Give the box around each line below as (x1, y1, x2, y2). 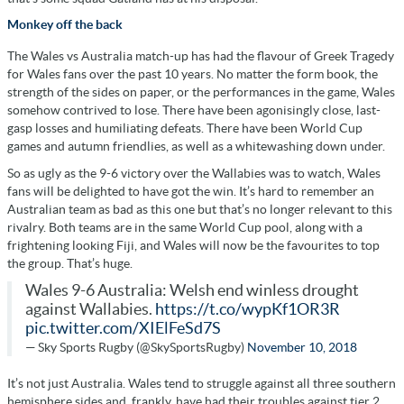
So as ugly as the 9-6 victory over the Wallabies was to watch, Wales (7, 165, 381, 180)
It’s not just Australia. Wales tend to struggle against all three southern (7, 375, 396, 390)
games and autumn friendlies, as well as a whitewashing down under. (7, 138, 385, 153)
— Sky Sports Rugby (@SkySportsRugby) (25, 339, 247, 354)
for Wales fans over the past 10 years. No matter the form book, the (7, 66, 378, 81)
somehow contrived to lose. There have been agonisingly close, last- (7, 102, 381, 117)
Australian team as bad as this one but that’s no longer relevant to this (7, 201, 392, 216)
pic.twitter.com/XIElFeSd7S (25, 318, 221, 337)
